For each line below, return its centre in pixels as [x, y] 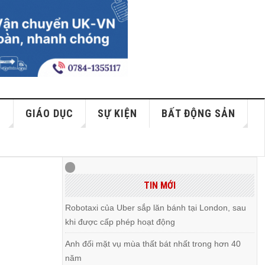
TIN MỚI [159, 185]
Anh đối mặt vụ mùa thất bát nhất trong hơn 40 [153, 244]
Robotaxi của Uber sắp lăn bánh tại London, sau [156, 208]
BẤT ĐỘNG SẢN [199, 113]
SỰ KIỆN [118, 113]
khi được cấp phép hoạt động [120, 222]
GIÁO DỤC [50, 113]
